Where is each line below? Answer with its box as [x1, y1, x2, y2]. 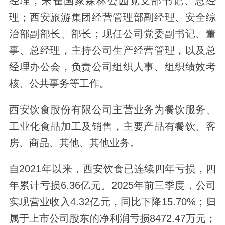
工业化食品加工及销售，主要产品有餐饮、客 [9, 121, 216, 132]
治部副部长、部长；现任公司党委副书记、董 [9, 28, 216, 40]
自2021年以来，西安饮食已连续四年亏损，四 [9, 163, 216, 175]
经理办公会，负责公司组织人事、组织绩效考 [9, 61, 216, 73]
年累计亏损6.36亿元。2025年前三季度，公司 [9, 180, 216, 191]
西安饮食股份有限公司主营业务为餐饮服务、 [9, 104, 216, 116]
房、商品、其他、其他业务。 [9, 137, 140, 149]
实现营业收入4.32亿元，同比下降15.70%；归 [9, 196, 216, 208]
